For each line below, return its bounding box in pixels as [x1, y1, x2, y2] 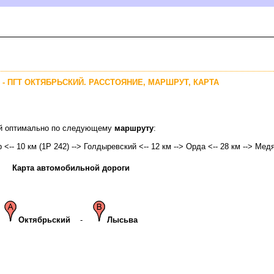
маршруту [114, 123, 154, 133]
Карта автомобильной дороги [12, 163, 130, 172]
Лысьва [107, 215, 138, 224]
